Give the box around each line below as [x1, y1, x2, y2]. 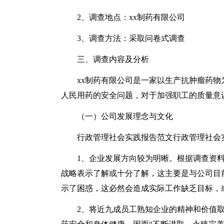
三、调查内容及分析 [77, 55, 149, 63]
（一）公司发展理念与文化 [77, 112, 173, 120]
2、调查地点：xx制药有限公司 [77, 13, 185, 21]
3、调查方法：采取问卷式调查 [77, 34, 185, 42]
